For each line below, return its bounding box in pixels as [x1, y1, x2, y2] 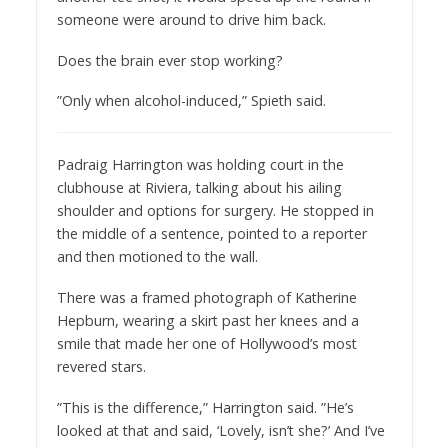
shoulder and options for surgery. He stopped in [56, 201, 374, 221]
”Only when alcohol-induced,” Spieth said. [56, 91, 326, 111]
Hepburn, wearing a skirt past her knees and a [56, 311, 359, 331]
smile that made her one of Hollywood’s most [56, 334, 357, 354]
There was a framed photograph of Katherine [56, 288, 357, 308]
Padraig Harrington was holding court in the [56, 155, 344, 175]
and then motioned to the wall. [56, 247, 258, 267]
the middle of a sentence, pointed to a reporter [56, 224, 367, 244]
